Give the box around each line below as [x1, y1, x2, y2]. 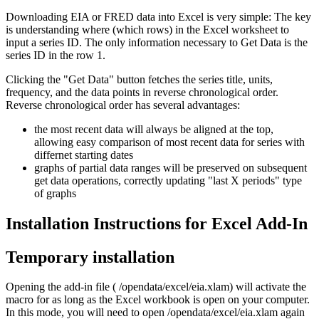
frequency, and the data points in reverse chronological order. [6, 85, 278, 98]
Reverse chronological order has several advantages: [6, 98, 240, 111]
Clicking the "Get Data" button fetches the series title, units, [6, 73, 273, 85]
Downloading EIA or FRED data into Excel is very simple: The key [6, 10, 311, 23]
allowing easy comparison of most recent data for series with [34, 135, 305, 148]
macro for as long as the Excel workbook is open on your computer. [6, 293, 310, 306]
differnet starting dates [34, 148, 133, 161]
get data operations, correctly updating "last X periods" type [34, 174, 302, 187]
